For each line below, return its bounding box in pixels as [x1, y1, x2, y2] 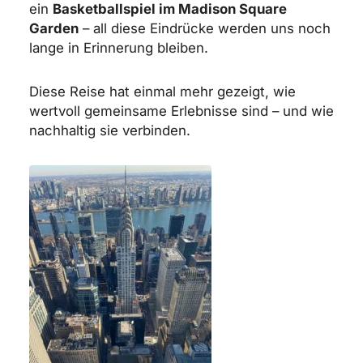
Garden [28, 19, 79, 36]
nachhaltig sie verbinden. [28, 122, 190, 139]
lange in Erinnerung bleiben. [28, 39, 208, 56]
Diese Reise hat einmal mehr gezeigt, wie [28, 83, 296, 100]
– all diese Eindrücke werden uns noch [78, 19, 331, 36]
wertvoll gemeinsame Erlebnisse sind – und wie [28, 103, 334, 120]
